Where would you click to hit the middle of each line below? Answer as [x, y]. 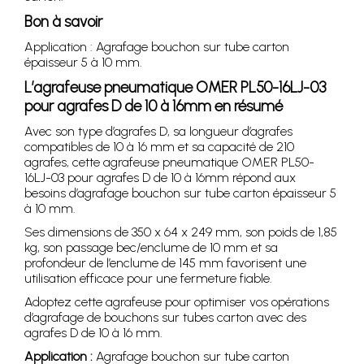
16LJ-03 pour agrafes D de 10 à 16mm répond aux [160, 177]
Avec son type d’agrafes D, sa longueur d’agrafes [158, 131]
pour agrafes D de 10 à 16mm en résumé [154, 106]
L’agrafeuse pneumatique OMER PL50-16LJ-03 [175, 87]
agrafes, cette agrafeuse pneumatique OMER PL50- [169, 162]
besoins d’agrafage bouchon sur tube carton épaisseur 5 [180, 193]
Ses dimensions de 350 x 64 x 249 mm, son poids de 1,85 [181, 232]
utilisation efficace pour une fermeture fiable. [148, 278]
